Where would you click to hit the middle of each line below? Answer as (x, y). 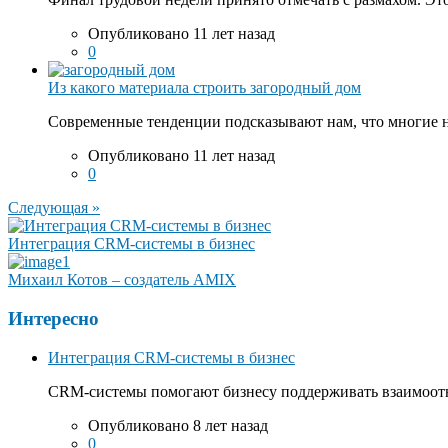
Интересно (53, 319)
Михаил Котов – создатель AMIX (122, 280)
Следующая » (54, 208)
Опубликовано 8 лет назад (178, 425)
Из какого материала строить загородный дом (204, 88)
